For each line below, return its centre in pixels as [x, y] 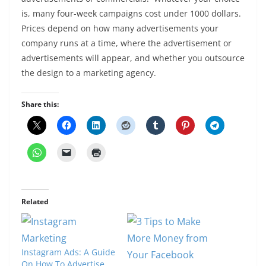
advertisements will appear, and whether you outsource [133, 58]
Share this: [40, 104]
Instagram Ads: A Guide [68, 252]
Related [35, 202]
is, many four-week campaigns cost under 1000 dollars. [132, 13]
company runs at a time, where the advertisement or [126, 43]
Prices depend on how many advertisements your [120, 28]
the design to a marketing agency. [89, 73]
